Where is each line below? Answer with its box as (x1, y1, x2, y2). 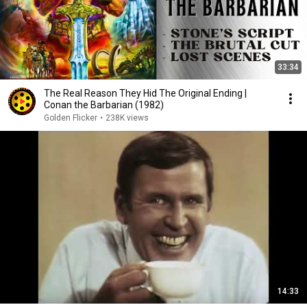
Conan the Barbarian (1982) (44, 99, 164, 110)
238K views (106, 113, 149, 123)
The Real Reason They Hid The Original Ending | (44, 88, 247, 99)
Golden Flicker (44, 113, 97, 123)
